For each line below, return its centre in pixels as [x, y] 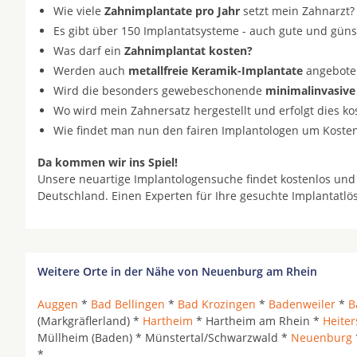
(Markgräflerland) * [90, 321]
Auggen [58, 304]
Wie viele [79, 11]
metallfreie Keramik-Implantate [216, 71]
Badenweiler [302, 304]
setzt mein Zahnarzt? [297, 11]
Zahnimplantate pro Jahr [172, 11]
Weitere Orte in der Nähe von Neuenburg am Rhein [177, 271]
